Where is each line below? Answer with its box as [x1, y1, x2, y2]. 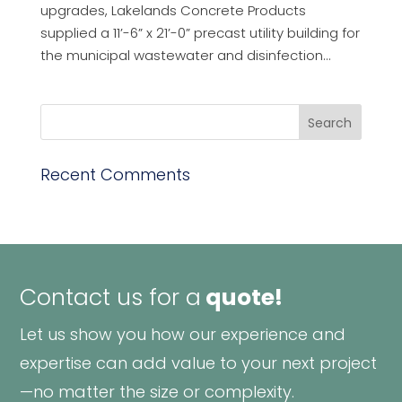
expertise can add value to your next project [20, 352, 378, 375]
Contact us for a [20, 282, 202, 314]
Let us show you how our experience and [20, 323, 346, 346]
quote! [201, 282, 284, 314]
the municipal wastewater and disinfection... [39, 46, 331, 66]
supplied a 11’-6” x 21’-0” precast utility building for [39, 23, 360, 43]
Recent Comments [39, 163, 190, 187]
